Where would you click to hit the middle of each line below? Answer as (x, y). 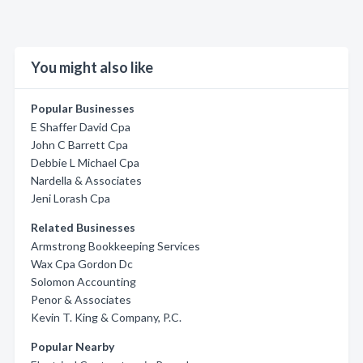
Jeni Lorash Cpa (70, 198)
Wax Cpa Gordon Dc (82, 264)
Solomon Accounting (83, 282)
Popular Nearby (73, 346)
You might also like (92, 67)
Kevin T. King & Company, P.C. (106, 317)
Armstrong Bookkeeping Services (115, 246)
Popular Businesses (83, 108)
